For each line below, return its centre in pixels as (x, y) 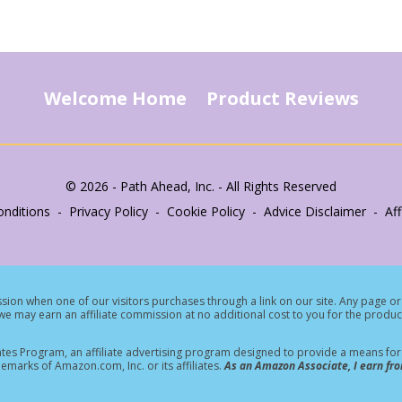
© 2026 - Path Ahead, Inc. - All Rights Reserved (201, 186)
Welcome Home (115, 98)
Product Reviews (282, 98)
